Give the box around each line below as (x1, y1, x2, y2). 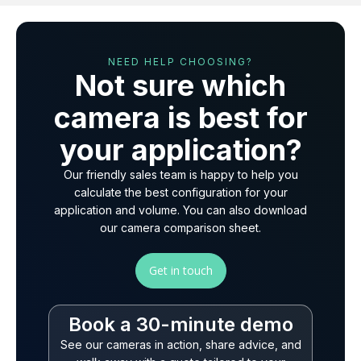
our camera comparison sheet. (100, 220, 261, 234)
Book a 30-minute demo (68, 312, 293, 336)
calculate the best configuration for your (73, 185, 288, 199)
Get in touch (148, 262, 213, 278)
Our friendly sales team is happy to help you (63, 167, 298, 181)
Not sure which (75, 67, 286, 103)
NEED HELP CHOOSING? (108, 55, 253, 68)
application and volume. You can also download (54, 202, 307, 217)
